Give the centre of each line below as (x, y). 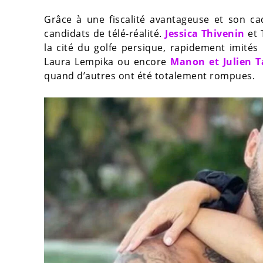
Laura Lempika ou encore (107, 61)
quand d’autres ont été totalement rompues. (149, 75)
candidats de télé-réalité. (105, 33)
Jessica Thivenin (205, 33)
